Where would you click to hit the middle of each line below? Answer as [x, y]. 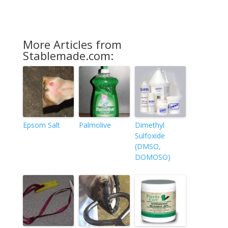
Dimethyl [149, 125]
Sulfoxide [150, 136]
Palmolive [95, 125]
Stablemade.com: [68, 56]
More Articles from [72, 45]
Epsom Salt [41, 125]
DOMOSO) [152, 157]
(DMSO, [148, 147]
